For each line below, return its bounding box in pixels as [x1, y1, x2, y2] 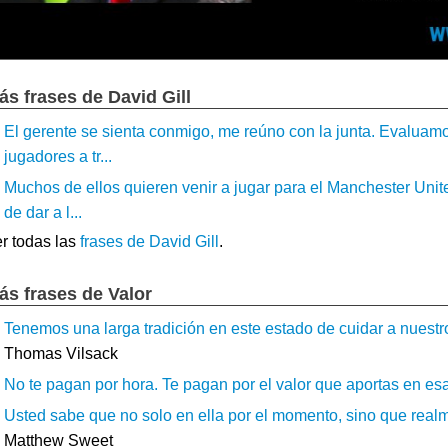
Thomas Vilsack [4, 344, 118, 362]
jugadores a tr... [4, 147, 112, 165]
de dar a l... [4, 203, 82, 221]
